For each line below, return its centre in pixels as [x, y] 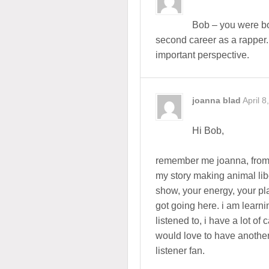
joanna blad [216, 100]
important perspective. [202, 55]
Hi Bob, [208, 131]
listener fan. [180, 251]
